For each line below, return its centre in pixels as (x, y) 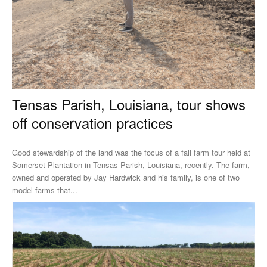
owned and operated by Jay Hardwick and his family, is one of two (126, 177)
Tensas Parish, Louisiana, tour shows (129, 104)
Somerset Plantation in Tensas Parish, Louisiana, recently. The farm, (114, 164)
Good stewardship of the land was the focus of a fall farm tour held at (131, 152)
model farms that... (45, 190)
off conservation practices (92, 122)
